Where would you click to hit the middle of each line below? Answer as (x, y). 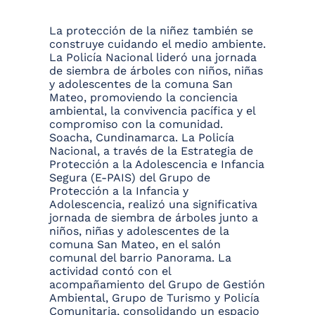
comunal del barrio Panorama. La (140, 258)
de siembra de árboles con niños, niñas (156, 71)
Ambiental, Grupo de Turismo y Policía (154, 298)
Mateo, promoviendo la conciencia (143, 98)
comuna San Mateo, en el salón (135, 245)
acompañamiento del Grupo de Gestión (157, 285)
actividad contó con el (110, 271)
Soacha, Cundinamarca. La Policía (142, 138)
